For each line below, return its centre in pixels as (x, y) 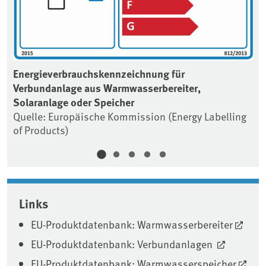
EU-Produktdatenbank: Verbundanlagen (123, 244)
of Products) (41, 130)
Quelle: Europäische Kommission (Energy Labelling (130, 116)
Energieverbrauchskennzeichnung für (99, 74)
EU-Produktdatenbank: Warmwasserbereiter (132, 224)
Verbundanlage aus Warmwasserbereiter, (107, 88)
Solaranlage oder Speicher (74, 102)
